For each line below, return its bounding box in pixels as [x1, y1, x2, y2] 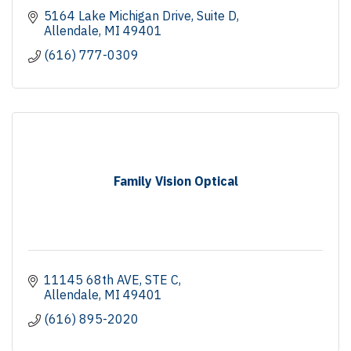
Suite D [197, 7, 237, 24]
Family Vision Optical [113, 172, 238, 189]
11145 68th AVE [44, 271, 139, 288]
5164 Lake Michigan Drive [44, 7, 191, 24]
